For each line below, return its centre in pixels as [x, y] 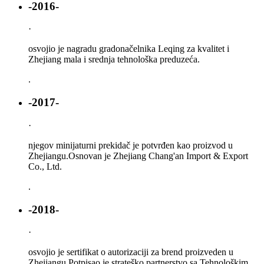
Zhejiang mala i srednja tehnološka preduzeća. [114, 60]
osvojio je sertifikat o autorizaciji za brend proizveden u [131, 252]
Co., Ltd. [45, 166]
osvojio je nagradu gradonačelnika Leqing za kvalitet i [129, 49]
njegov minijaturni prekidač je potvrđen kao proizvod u [131, 145]
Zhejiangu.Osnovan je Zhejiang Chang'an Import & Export [138, 156]
